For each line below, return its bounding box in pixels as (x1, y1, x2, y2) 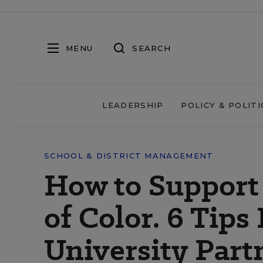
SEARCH (132, 43, 171, 53)
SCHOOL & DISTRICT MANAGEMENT (44, 151, 214, 160)
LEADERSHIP (102, 100, 164, 110)
